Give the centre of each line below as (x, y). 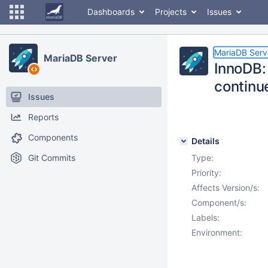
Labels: (205, 217)
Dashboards (111, 12)
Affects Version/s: (226, 188)
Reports (43, 117)
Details (205, 141)
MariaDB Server (80, 58)
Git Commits (52, 158)
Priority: (206, 173)
